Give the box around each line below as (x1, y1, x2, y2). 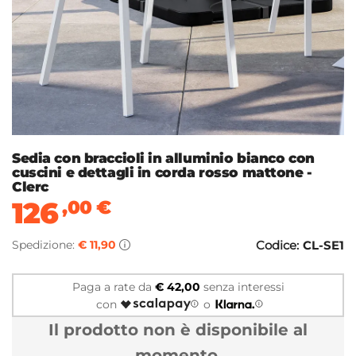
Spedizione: (12, 238, 78, 253)
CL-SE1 (303, 238, 344, 253)
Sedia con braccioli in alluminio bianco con (12, 150, 315, 167)
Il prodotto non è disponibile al (48, 320, 308, 340)
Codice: (256, 238, 299, 253)
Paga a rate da (72, 279, 155, 294)
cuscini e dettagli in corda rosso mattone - (12, 164, 312, 181)
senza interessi (199, 279, 284, 294)
